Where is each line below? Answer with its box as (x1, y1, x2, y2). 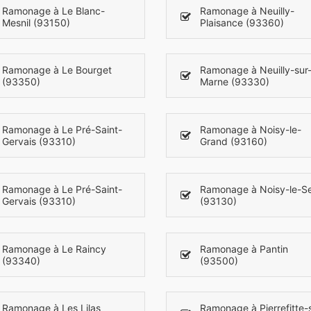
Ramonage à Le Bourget (2, 64, 112, 76)
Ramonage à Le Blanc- (2, 4, 105, 17)
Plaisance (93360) (200, 16, 284, 28)
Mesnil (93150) (2, 16, 70, 28)
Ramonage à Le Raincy (2, 242, 106, 255)
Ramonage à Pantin (200, 242, 288, 255)
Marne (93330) (200, 76, 269, 88)
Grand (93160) (200, 135, 267, 148)
